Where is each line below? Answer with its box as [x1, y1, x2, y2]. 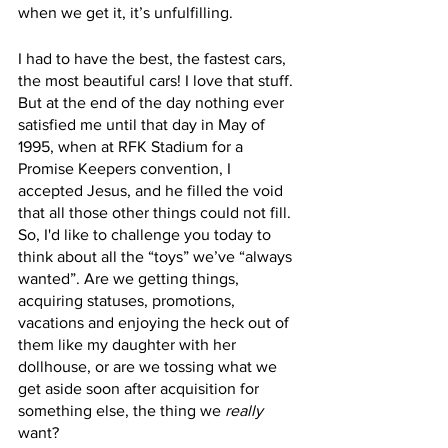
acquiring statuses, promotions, [18, 292, 239, 309]
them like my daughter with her [18, 336, 240, 353]
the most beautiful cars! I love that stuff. [18, 72, 297, 89]
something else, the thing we [18, 402, 225, 419]
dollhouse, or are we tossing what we [18, 358, 281, 375]
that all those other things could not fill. [18, 204, 295, 221]
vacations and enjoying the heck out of [18, 314, 293, 331]
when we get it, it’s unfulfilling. [18, 4, 233, 21]
